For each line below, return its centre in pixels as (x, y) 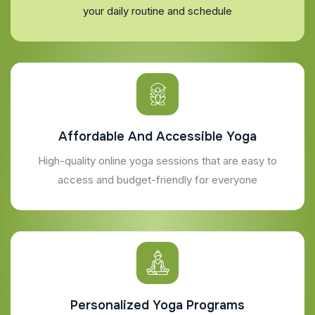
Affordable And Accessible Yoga (157, 136)
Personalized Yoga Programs (157, 305)
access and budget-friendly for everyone (157, 179)
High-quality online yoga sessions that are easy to (157, 160)
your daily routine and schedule (157, 11)
